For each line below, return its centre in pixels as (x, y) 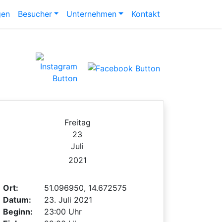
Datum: (17, 200)
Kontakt (146, 14)
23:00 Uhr (63, 212)
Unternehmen (92, 14)
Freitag (77, 122)
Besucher (35, 14)
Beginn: (18, 212)
